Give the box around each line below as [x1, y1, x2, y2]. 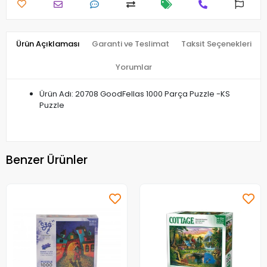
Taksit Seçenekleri [181, 38, 252, 50]
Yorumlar [115, 61, 152, 73]
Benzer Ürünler [6, 151, 88, 168]
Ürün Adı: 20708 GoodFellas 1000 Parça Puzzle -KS [39, 88, 230, 100]
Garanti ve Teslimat [91, 38, 169, 50]
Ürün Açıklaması [15, 38, 80, 50]
